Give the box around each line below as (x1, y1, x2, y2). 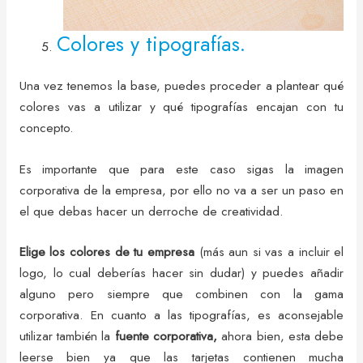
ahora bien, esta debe (217, 327, 344, 346)
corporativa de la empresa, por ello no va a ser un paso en (19, 180, 344, 199)
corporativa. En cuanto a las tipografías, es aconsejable (19, 305, 344, 325)
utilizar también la (19, 327, 115, 346)
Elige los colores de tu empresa (19, 242, 194, 262)
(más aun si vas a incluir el (194, 242, 344, 262)
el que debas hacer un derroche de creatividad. (19, 201, 284, 220)
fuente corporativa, (114, 327, 218, 346)
